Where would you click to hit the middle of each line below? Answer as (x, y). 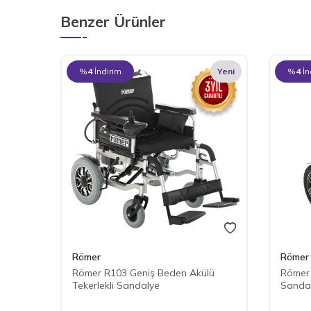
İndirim (108, 71)
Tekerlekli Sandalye (116, 285)
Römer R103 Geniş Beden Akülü (143, 272)
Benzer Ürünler (113, 21)
